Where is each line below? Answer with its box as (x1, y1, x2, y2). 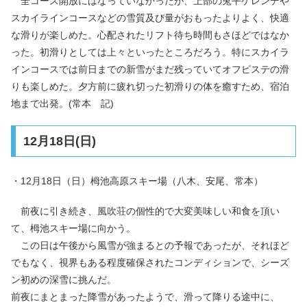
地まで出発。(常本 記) (11, 97, 114, 109)
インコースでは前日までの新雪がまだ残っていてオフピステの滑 (11, 63, 289, 75)
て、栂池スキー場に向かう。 (11, 223, 136, 234)
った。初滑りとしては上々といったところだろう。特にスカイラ (11, 46, 289, 58)
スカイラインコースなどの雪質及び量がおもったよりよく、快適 (11, 12, 289, 23)
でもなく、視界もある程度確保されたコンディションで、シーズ (11, 257, 289, 269)
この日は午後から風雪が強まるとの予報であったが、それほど (11, 240, 289, 251)
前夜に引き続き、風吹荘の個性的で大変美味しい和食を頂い (11, 206, 280, 217)
